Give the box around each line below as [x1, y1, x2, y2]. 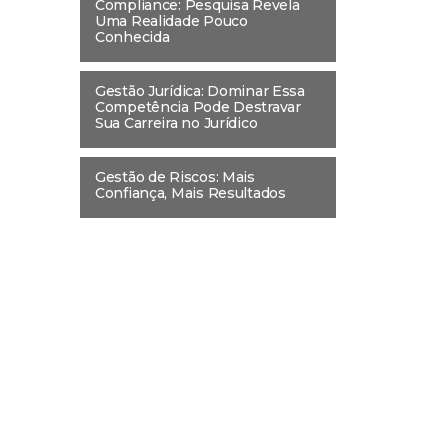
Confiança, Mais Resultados [95, 184, 286, 203]
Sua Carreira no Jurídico [95, 114, 258, 133]
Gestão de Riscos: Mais [95, 168, 255, 187]
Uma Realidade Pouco [95, 12, 248, 31]
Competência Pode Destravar [95, 98, 301, 117]
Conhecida [95, 28, 170, 47]
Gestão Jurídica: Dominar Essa [95, 82, 305, 101]
